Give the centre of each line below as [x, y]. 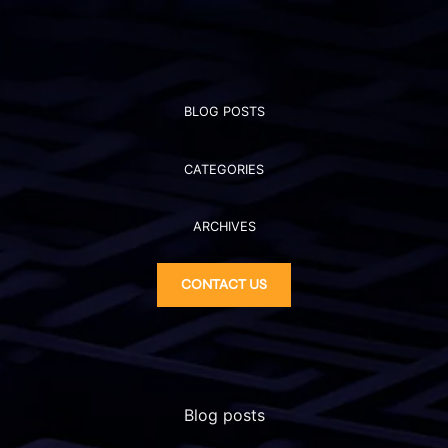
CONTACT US [224, 285]
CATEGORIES [224, 169]
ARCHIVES [224, 226]
